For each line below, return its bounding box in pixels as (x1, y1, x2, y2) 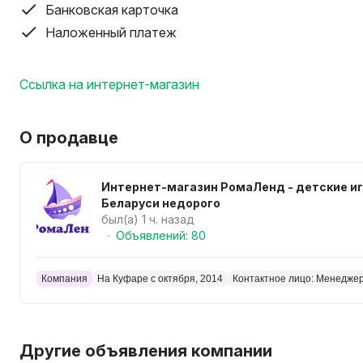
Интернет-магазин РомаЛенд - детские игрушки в (101, 180, 288, 194)
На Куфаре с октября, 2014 (97, 273, 223, 284)
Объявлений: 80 (116, 228, 206, 242)
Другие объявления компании (19, 341, 272, 361)
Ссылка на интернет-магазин (19, 76, 199, 92)
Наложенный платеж (45, 24, 177, 41)
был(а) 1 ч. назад (101, 212, 194, 226)
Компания (41, 273, 88, 284)
